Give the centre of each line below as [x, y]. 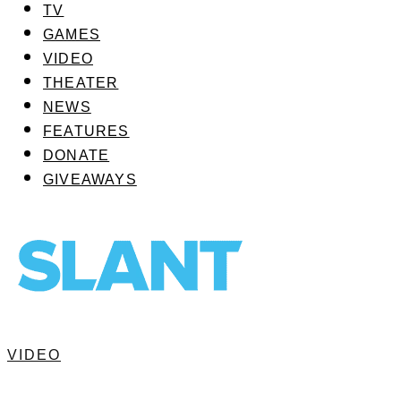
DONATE [77, 155]
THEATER [81, 82]
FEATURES [86, 131]
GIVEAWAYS [90, 179]
